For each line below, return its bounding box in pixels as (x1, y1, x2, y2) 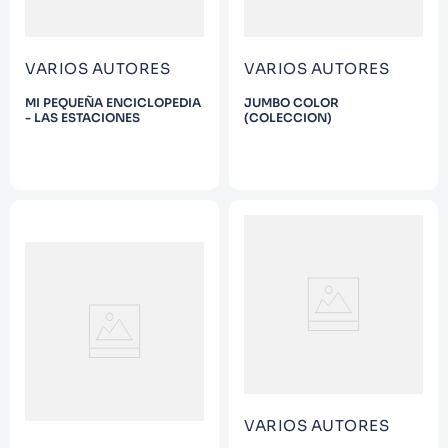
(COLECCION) (244, 110, 332, 125)
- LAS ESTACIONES (25, 110, 140, 125)
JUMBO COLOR (244, 95, 339, 110)
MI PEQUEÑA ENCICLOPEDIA (25, 95, 201, 110)
